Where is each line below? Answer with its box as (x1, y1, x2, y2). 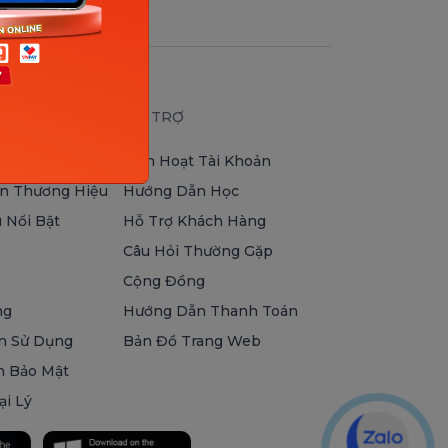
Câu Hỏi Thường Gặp (123, 242, 274, 260)
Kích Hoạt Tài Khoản (123, 152, 272, 170)
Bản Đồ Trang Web (123, 332, 262, 350)
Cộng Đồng (123, 272, 206, 290)
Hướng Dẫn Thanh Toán (123, 302, 299, 320)
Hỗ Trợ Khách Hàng (123, 212, 267, 230)
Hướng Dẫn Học (123, 182, 240, 200)
